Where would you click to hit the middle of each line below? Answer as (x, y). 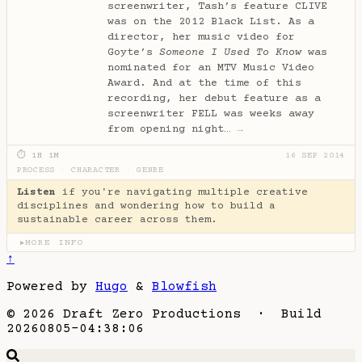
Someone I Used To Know (230, 52)
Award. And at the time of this (204, 83)
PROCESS (36, 170)
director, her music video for (201, 37)
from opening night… (172, 129)
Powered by (51, 287)
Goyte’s (133, 52)
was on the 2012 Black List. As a (211, 21)
